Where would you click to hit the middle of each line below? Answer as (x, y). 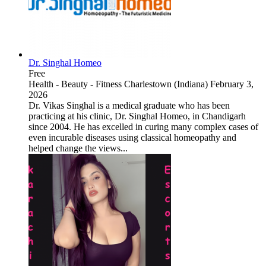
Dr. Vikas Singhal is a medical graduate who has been (129, 105)
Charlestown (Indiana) (166, 84)
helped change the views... (78, 148)
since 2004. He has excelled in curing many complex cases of (143, 126)
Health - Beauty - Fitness (75, 84)
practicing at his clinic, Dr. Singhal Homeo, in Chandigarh (137, 116)
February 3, (232, 84)
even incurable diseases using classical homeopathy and (132, 137)
